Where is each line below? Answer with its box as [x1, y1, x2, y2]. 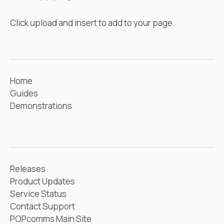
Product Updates [10, 175, 75, 187]
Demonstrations [10, 100, 72, 112]
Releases [10, 163, 45, 175]
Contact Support [10, 200, 75, 212]
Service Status [10, 188, 66, 200]
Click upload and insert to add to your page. [10, 17, 175, 29]
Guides [10, 87, 38, 99]
